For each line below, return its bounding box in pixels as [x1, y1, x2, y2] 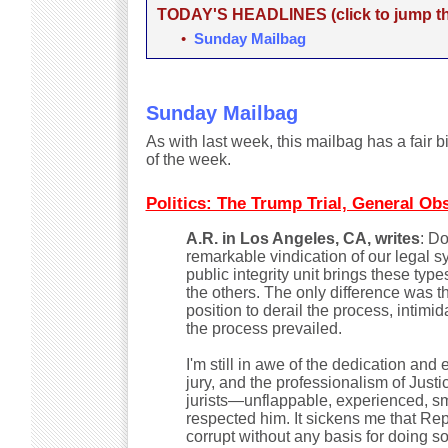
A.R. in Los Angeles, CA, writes [185, 230, 420, 247]
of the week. [145, 151, 231, 168]
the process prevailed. [185, 320, 342, 337]
